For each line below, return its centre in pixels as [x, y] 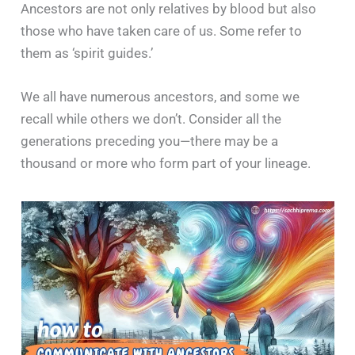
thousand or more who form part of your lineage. [166, 163]
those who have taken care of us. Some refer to [162, 31]
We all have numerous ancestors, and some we [160, 96]
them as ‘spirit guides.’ [87, 53]
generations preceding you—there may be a [150, 141]
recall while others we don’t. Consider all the [151, 118]
